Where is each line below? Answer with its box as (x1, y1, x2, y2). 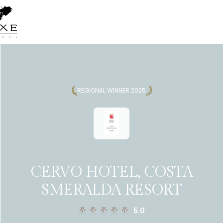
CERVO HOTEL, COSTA (30, 163, 193, 181)
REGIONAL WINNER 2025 (77, 86, 146, 95)
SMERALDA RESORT (41, 181, 182, 199)
